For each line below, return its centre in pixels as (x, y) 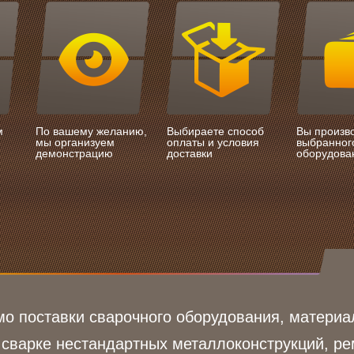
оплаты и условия (213, 142)
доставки (190, 153)
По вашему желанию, (91, 131)
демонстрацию (74, 153)
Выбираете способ (215, 131)
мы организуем (75, 142)
